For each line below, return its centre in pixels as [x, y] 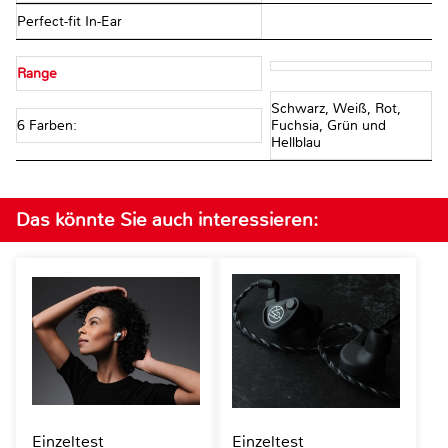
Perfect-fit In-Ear [69, 22]
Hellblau [295, 143]
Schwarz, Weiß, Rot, [335, 109]
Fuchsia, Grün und [328, 126]
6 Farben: [49, 126]
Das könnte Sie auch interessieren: [167, 220]
